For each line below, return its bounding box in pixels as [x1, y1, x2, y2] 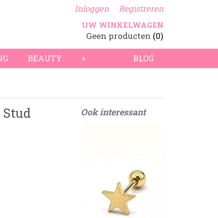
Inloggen [74, 3, 109, 14]
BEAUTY [28, 53, 62, 63]
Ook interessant [81, 106, 145, 118]
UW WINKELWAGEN [82, 20, 163, 30]
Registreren [119, 3, 163, 14]
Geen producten [86, 30, 153, 41]
